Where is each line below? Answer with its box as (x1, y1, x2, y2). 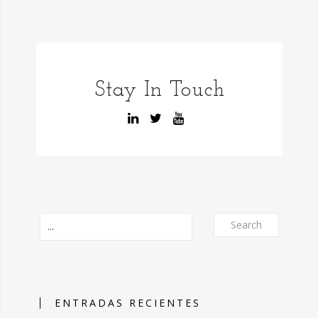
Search (230, 218, 262, 231)
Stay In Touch (94, 79, 225, 102)
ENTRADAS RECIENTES (55, 296, 201, 309)
